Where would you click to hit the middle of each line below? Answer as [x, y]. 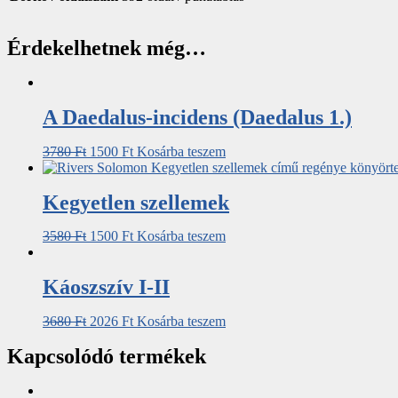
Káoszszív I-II [106, 287]
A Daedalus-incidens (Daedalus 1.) [197, 117]
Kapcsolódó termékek [107, 357]
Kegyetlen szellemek [136, 202]
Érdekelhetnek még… [107, 48]
